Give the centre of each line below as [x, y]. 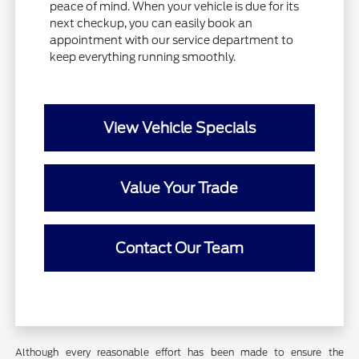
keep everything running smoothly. [143, 56]
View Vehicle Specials [179, 127]
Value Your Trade [179, 188]
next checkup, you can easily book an [151, 23]
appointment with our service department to [172, 40]
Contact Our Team [179, 248]
